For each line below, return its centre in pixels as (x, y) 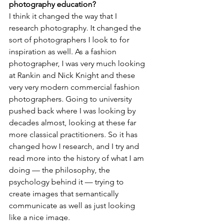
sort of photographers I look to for (70, 40)
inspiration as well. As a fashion (64, 52)
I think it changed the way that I (64, 16)
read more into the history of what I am (77, 158)
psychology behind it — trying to (67, 182)
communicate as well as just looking (73, 205)
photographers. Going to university (71, 99)
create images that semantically (65, 194)
